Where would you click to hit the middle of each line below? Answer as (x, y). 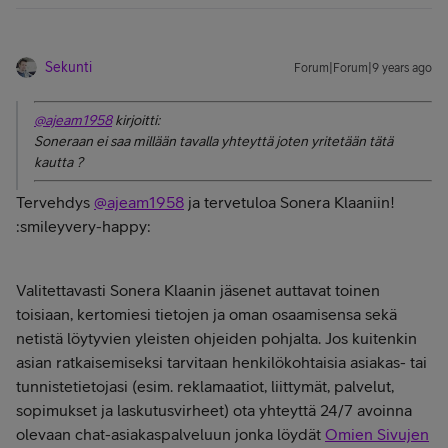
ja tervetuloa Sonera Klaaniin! (289, 202)
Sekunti (68, 67)
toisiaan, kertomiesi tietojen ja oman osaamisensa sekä (206, 314)
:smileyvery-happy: (83, 226)
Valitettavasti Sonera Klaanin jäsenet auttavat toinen (198, 290)
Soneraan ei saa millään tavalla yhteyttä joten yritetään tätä (213, 141)
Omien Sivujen (377, 434)
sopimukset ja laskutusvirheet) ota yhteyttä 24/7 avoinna (214, 410)
